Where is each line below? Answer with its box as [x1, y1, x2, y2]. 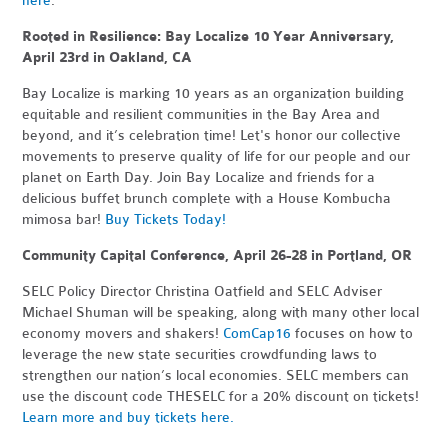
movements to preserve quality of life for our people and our [22, 148, 411, 165]
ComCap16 [223, 325, 292, 342]
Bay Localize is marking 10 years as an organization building [22, 85, 405, 102]
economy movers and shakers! [22, 325, 224, 342]
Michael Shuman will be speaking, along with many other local [22, 304, 420, 321]
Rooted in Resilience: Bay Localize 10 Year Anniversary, [22, 28, 395, 45]
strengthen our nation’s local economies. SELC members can [22, 367, 410, 384]
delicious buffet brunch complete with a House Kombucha [22, 190, 392, 207]
